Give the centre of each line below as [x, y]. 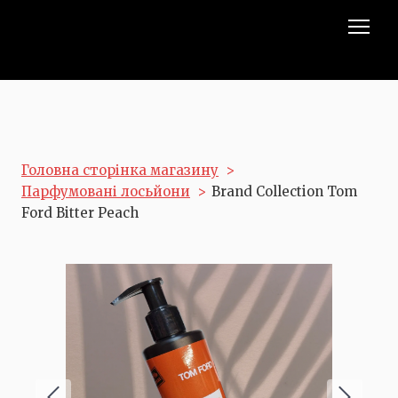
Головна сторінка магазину [120, 170]
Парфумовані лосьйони [106, 191]
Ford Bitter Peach [80, 213]
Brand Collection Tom [284, 191]
